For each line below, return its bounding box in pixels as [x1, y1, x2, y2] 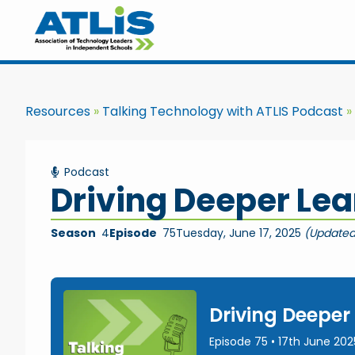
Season [51, 224, 96, 241]
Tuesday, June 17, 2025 [176, 224, 304, 241]
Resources [25, 102, 90, 120]
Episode [109, 224, 157, 241]
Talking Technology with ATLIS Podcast [102, 102, 343, 120]
